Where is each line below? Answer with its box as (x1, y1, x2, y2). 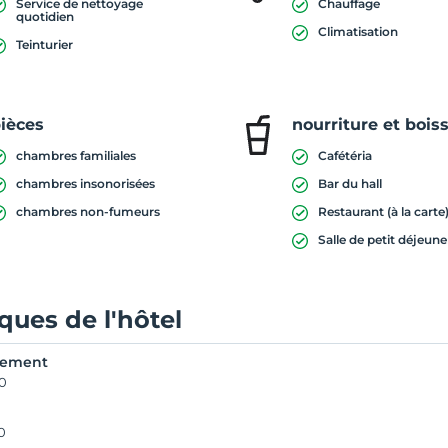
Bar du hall (318, 176, 383, 191)
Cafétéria (318, 148, 373, 163)
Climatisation (318, 24, 399, 39)
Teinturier (16, 37, 74, 52)
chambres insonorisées (16, 176, 156, 191)
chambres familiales (16, 148, 137, 163)
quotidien (16, 9, 75, 24)
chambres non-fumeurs (16, 204, 161, 219)
